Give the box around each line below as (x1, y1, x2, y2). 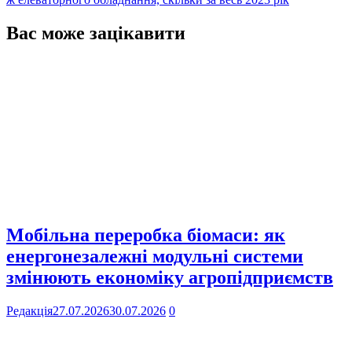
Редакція (6, 304, 53, 318)
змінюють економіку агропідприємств (6, 267, 333, 288)
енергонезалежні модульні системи (6, 246, 303, 267)
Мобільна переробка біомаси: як (6, 225, 285, 246)
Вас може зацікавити (6, 22, 185, 43)
